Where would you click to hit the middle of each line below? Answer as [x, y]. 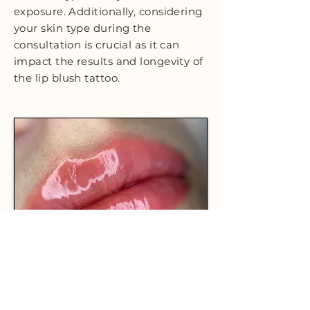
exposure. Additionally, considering [108, 12]
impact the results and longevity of [109, 62]
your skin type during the [83, 28]
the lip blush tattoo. [67, 78]
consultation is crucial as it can [97, 45]
